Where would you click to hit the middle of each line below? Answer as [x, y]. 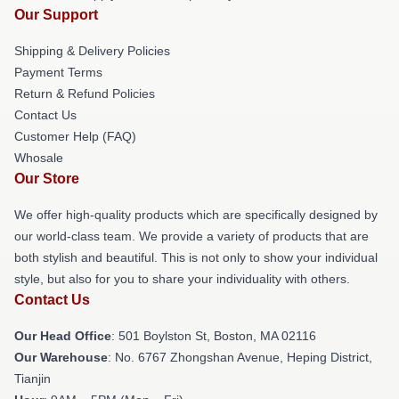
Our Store [47, 179]
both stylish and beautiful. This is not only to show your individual [196, 257]
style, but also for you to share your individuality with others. [182, 279]
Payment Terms [58, 72]
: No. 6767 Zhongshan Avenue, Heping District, [240, 357]
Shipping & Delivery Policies [92, 51]
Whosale [39, 158]
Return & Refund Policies [85, 94]
